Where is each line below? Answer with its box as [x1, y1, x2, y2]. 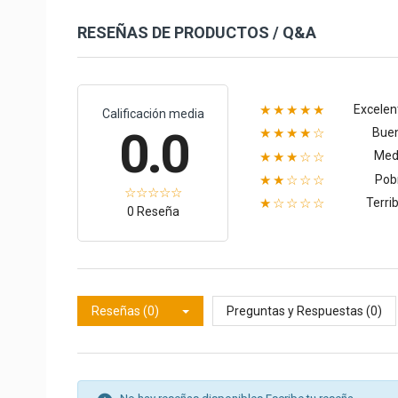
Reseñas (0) [92, 303, 159, 318]
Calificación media [101, 106, 204, 121]
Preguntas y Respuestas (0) [227, 303, 382, 318]
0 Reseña [126, 203, 179, 219]
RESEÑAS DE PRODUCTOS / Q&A [77, 22, 316, 42]
